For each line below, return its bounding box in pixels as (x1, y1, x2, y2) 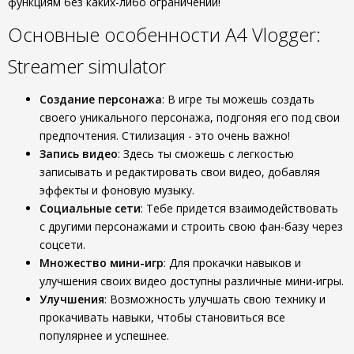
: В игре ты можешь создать (162, 92, 314, 107)
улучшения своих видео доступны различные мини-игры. (40, 273, 344, 288)
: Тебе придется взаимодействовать (141, 201, 338, 216)
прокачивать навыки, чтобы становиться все (40, 310, 285, 325)
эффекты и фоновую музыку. (40, 183, 194, 198)
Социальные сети (40, 201, 141, 216)
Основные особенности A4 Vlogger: (8, 21, 321, 47)
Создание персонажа (40, 92, 162, 107)
